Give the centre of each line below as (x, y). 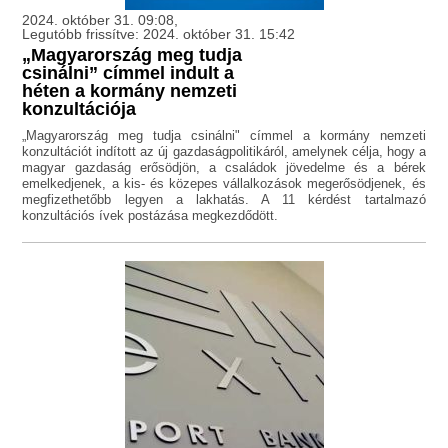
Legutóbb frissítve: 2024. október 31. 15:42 (159, 34)
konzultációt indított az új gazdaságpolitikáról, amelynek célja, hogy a (224, 152)
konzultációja (79, 109)
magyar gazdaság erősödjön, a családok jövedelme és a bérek (224, 168)
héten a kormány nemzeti (130, 91)
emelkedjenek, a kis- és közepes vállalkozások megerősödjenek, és (224, 184)
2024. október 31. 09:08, (100, 20)
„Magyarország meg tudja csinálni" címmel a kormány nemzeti (224, 136)
